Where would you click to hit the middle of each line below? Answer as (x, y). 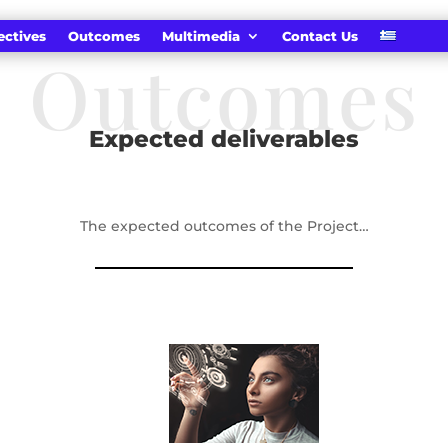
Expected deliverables (224, 139)
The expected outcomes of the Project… (224, 225)
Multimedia (201, 36)
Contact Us (320, 36)
